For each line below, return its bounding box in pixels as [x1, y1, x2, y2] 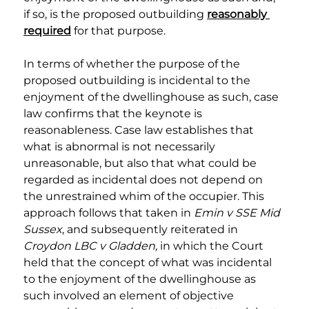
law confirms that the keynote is [23, 107, 205, 121]
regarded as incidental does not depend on [23, 173, 266, 187]
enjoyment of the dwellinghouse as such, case [23, 90, 281, 104]
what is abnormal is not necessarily [23, 140, 218, 154]
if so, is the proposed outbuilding [23, 8, 207, 21]
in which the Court [160, 239, 266, 253]
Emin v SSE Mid [194, 206, 283, 220]
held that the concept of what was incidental [23, 256, 275, 270]
